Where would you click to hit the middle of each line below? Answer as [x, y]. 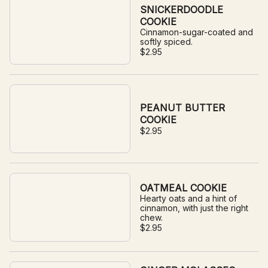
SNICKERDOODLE [182, 10]
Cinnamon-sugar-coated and [197, 32]
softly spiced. [166, 42]
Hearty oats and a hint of [188, 198]
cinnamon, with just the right [194, 208]
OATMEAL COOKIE [183, 188]
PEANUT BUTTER [182, 108]
